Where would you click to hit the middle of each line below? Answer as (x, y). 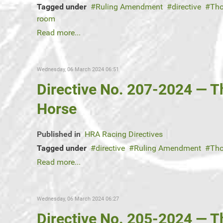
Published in (59, 134)
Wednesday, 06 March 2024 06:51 (78, 70)
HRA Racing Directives (124, 134)
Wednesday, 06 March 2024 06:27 (78, 199)
